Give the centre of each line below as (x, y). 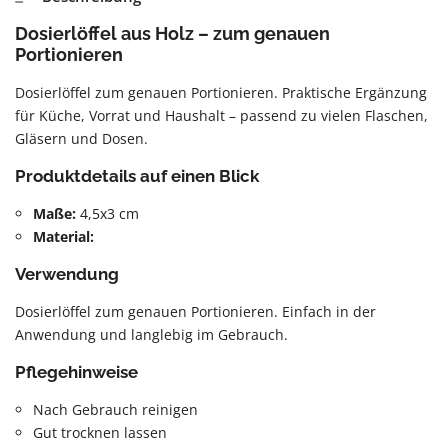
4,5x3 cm (107, 213)
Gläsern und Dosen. (81, 138)
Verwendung (67, 274)
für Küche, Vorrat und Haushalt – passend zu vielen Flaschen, (221, 115)
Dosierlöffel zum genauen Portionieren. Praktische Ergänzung (221, 92)
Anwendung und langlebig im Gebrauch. (151, 334)
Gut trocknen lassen (100, 432)
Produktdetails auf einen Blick (137, 176)
